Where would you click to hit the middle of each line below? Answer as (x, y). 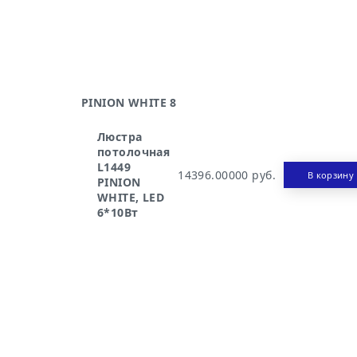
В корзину (330, 175)
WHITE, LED (131, 197)
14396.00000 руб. (227, 175)
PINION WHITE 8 (129, 102)
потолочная (134, 152)
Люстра (120, 137)
